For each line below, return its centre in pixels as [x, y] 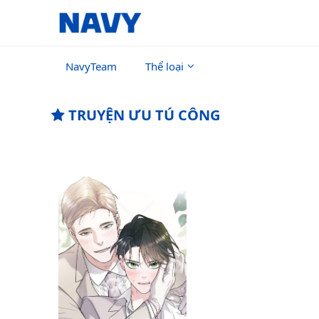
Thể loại [164, 66]
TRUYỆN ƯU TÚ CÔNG [142, 115]
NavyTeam [91, 66]
